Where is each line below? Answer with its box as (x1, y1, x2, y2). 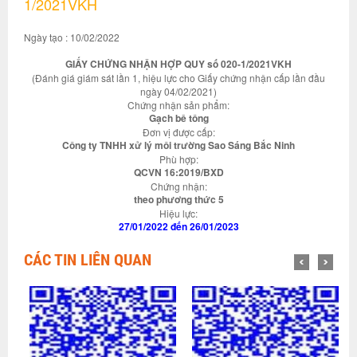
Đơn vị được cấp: (142, 125, 215, 139)
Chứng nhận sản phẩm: (127, 98, 229, 112)
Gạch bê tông (148, 111, 209, 125)
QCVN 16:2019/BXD (133, 165, 224, 179)
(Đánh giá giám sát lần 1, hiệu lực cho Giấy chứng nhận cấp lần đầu (32, 71, 325, 84)
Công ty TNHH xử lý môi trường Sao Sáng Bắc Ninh (62, 138, 295, 152)
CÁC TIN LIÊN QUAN (24, 250, 151, 269)
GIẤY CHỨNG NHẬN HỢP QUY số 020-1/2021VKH (65, 57, 292, 71)
